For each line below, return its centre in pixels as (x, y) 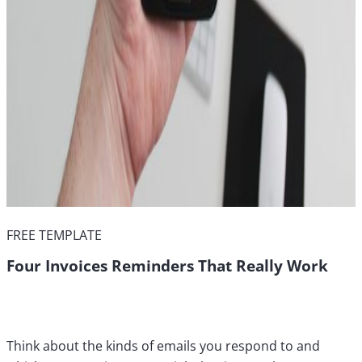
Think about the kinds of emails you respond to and (163, 346)
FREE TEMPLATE (54, 235)
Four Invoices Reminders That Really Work (167, 265)
